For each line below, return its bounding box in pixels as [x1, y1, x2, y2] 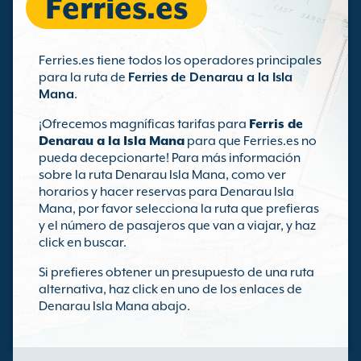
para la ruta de [39, 70, 128, 85]
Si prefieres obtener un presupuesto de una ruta [39, 265, 314, 280]
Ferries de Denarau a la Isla [128, 70, 293, 85]
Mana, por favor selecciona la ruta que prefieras [39, 201, 319, 216]
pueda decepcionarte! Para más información [39, 151, 301, 165]
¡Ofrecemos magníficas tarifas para [39, 117, 249, 131]
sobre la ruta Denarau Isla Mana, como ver [39, 168, 286, 182]
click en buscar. [39, 235, 127, 250]
